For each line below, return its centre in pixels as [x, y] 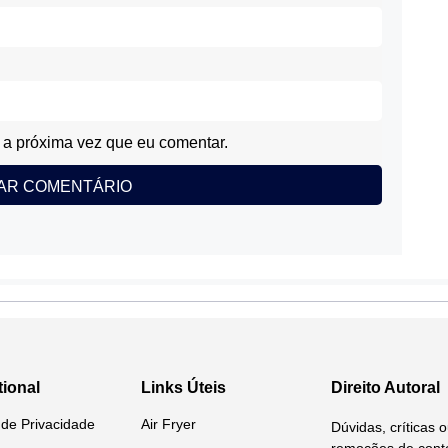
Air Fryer [168, 424]
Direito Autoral [385, 387]
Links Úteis [183, 387]
